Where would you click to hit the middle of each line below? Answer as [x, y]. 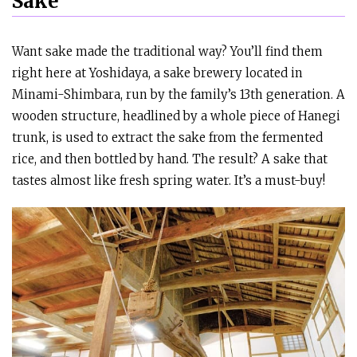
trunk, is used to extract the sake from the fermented [167, 138]
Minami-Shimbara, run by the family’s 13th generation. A [178, 95]
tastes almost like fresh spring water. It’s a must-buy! [169, 181]
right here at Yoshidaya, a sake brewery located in [157, 73]
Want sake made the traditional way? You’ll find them [167, 52]
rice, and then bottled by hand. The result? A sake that [170, 159]
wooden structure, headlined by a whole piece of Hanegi [176, 116]
